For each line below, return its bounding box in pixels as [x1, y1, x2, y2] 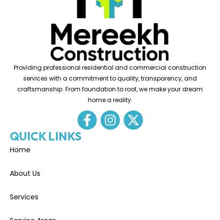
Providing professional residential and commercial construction [14, 63, 206, 72]
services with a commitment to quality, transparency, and [23, 74, 197, 82]
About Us [10, 168, 40, 178]
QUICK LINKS [10, 129, 82, 143]
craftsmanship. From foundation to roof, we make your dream [17, 84, 203, 93]
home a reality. [87, 95, 133, 104]
